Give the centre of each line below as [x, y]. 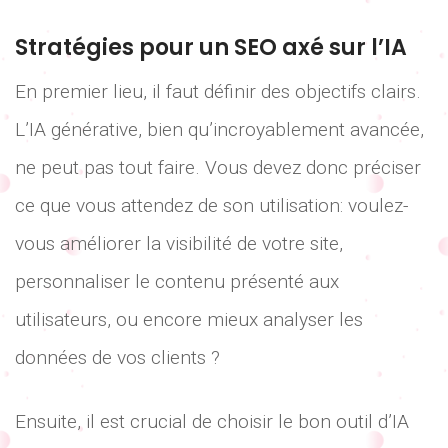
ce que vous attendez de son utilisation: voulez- [212, 205]
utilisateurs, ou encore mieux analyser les [189, 319]
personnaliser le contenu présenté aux [177, 281]
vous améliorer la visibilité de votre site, [179, 243]
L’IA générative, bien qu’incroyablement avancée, [219, 129]
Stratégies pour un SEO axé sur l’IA [211, 47]
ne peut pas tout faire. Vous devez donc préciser [218, 167]
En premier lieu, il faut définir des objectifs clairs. [218, 91]
